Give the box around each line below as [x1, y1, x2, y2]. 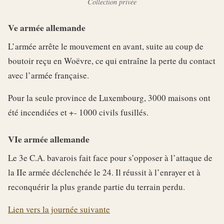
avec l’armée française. [8, 69, 89, 81]
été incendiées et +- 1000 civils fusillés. [8, 106, 148, 118]
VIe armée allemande [8, 132, 89, 145]
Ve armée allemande [8, 20, 85, 34]
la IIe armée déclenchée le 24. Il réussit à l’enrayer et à [8, 166, 200, 178]
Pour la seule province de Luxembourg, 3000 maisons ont [8, 91, 210, 103]
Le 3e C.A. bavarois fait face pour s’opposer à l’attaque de [8, 151, 212, 163]
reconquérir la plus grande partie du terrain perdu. [8, 180, 185, 192]
